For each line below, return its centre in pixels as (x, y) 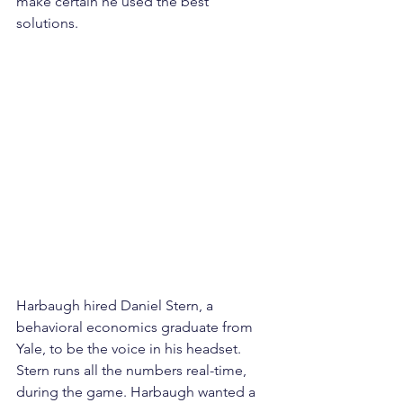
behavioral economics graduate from (136, 327)
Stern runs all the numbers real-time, (133, 371)
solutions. (47, 22)
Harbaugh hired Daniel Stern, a (116, 306)
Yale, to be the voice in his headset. (130, 349)
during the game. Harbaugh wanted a (138, 392)
